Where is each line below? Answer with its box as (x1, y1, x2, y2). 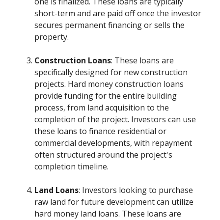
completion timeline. (34, 161, 109, 172)
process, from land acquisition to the (34, 102, 169, 113)
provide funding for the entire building (34, 90, 177, 102)
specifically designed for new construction (34, 67, 188, 78)
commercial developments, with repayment (34, 137, 192, 149)
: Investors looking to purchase (79, 185, 193, 196)
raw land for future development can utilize (34, 196, 194, 208)
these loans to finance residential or (34, 126, 167, 137)
